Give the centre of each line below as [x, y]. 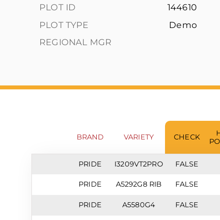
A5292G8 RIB [139, 184]
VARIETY [138, 137]
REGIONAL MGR [76, 42]
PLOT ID [58, 7]
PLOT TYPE [64, 25]
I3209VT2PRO [139, 164]
